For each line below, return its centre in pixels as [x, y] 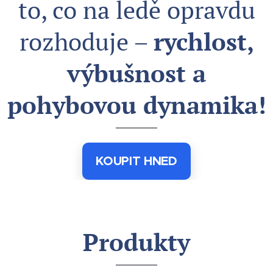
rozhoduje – [86, 41]
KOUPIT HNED [136, 161]
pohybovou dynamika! [136, 105]
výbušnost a [136, 73]
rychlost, [204, 41]
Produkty [136, 242]
